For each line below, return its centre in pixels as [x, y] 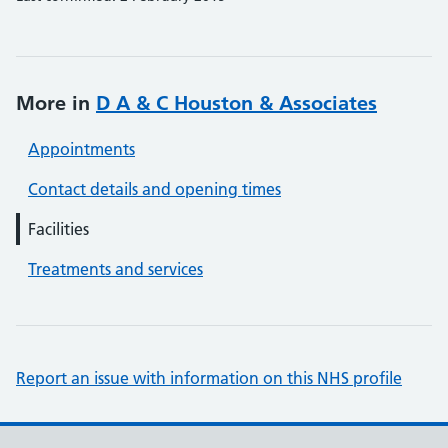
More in [56, 103]
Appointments [81, 149]
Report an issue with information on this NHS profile [209, 378]
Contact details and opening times [154, 189]
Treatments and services [115, 269]
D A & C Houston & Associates [236, 103]
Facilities [58, 229]
